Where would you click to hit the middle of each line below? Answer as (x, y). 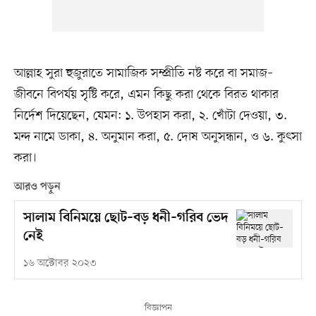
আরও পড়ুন (37, 187)
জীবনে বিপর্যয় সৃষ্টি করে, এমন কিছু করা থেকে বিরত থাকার (146, 95)
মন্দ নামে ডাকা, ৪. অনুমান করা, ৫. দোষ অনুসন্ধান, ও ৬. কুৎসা (158, 137)
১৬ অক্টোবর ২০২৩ (60, 264)
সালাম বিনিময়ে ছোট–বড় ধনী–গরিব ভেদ (126, 219)
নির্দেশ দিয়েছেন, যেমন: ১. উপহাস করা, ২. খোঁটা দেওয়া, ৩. (150, 116)
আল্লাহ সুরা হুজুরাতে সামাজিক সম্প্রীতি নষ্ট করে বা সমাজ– (143, 74)
